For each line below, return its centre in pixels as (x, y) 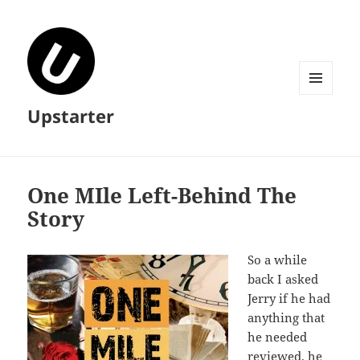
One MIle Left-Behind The (162, 196)
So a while (278, 260)
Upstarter (71, 116)
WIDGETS (322, 128)
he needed (278, 337)
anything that (286, 318)
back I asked (283, 279)
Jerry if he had (289, 299)
